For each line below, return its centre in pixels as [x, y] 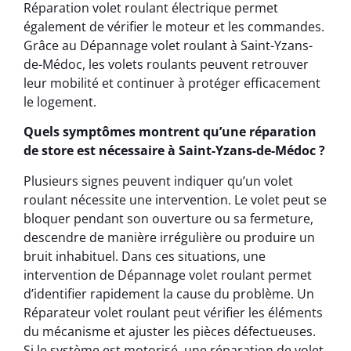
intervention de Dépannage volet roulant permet [168, 275]
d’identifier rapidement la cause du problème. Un [169, 293]
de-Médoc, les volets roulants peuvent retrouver [166, 65]
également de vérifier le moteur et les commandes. [174, 27]
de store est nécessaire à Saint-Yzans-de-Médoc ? [174, 151]
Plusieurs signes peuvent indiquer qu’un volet [158, 181]
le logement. [60, 102]
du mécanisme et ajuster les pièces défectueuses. [170, 331]
